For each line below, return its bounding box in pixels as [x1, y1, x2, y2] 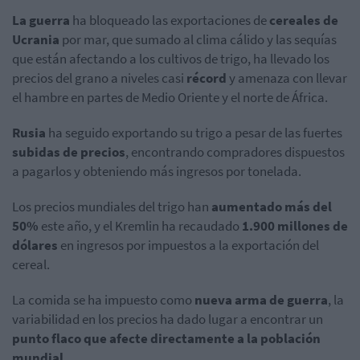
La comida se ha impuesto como [12, 290, 194, 309]
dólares [12, 235, 60, 254]
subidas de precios [12, 142, 125, 161]
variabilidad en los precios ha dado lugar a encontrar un [12, 309, 323, 328]
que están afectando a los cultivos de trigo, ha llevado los [12, 49, 329, 67]
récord [186, 68, 227, 87]
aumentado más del [211, 197, 332, 215]
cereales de [267, 10, 338, 29]
